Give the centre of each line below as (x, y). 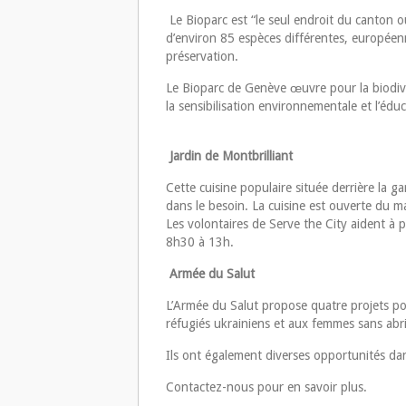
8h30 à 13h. (202, 242)
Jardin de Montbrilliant (229, 156)
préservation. (204, 57)
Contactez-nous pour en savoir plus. (268, 387)
